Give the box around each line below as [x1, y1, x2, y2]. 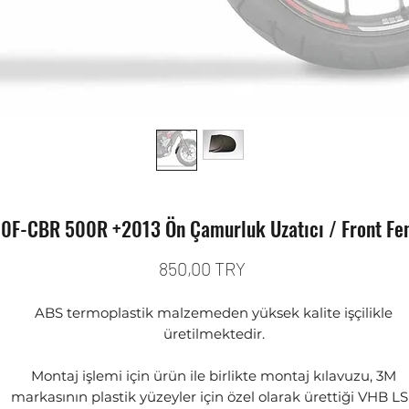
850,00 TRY [159, 257, 246, 279]
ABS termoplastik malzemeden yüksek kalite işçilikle [35, 303, 393, 321]
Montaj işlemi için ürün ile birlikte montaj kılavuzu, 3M [31, 366, 396, 384]
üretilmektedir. [163, 324, 265, 342]
